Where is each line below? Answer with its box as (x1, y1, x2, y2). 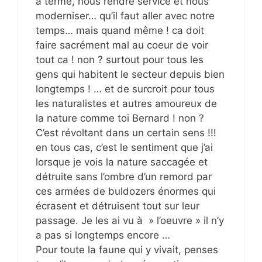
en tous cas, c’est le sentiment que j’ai (36, 141, 213, 153)
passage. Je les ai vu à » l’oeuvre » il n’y (36, 214, 224, 226)
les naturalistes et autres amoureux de (36, 97, 217, 109)
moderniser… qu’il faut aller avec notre (36, 9, 215, 22)
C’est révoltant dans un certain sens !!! (36, 126, 216, 139)
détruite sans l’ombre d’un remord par (36, 170, 212, 182)
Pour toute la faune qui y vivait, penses (36, 243, 218, 256)
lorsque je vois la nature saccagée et (36, 156, 208, 168)
